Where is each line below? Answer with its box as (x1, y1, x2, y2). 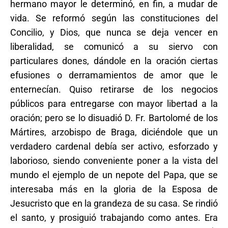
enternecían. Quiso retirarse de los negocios (10, 84, 218, 95)
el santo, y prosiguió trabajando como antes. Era (10, 212, 218, 223)
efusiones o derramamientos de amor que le (10, 70, 218, 81)
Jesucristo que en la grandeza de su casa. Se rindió (10, 198, 218, 209)
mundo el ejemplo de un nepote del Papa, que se (10, 169, 218, 181)
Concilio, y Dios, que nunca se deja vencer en (10, 27, 218, 38)
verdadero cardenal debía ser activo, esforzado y (10, 141, 218, 152)
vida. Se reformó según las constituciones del (10, 13, 218, 24)
